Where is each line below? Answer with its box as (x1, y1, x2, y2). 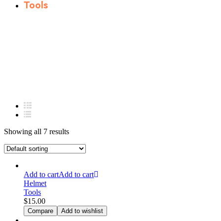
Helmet (24, 179, 46, 187)
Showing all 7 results (4, 127, 69, 136)
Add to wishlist (61, 207, 103, 215)
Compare (28, 207, 53, 215)
